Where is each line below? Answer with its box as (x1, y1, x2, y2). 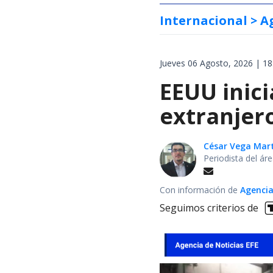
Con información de (160, 183, 238, 196)
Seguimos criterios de (160, 201, 258, 215)
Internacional (160, 12, 247, 29)
